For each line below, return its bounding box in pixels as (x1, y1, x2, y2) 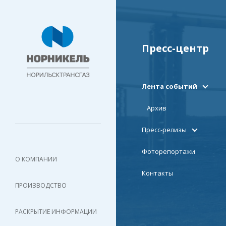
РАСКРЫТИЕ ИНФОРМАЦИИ (15, 207, 97, 216)
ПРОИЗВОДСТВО (15, 181, 67, 190)
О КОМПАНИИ (15, 155, 57, 164)
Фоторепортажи (142, 146, 196, 156)
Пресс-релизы (142, 125, 187, 134)
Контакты (142, 168, 174, 178)
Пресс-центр (142, 41, 209, 55)
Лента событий (142, 81, 198, 91)
